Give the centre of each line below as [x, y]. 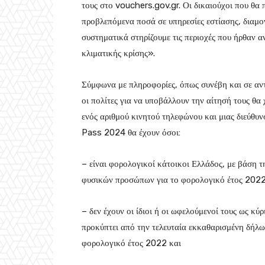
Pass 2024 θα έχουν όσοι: [131, 133]
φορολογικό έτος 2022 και [131, 243]
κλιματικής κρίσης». [118, 54]
